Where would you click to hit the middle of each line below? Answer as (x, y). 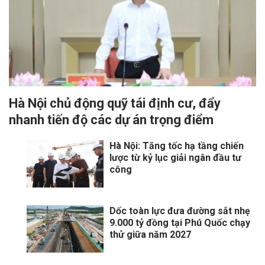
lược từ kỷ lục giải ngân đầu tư (175, 158)
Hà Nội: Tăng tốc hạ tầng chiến (177, 146)
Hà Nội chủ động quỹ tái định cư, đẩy (115, 104)
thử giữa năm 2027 (150, 235)
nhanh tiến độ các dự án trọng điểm (111, 120)
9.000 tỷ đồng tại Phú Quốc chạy (180, 223)
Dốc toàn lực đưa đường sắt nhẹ (180, 211)
